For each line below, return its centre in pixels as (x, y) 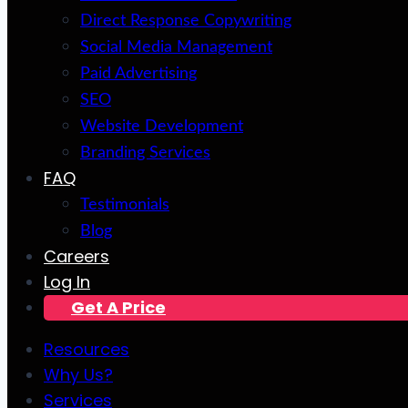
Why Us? (78, 375)
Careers (76, 256)
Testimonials (125, 205)
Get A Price (118, 307)
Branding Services (145, 153)
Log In (67, 282)
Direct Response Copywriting (186, 21)
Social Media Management (176, 47)
